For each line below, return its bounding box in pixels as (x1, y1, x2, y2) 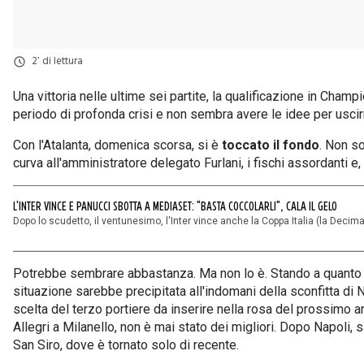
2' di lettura (32, 57, 83, 66)
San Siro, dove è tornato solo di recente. (13, 337, 245, 353)
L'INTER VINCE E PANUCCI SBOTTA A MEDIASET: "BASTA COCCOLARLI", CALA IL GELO (13, 201, 337, 213)
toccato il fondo (222, 137, 319, 153)
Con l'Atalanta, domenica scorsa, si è (13, 137, 222, 153)
